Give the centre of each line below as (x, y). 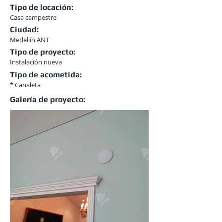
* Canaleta (25, 85)
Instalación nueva (36, 62)
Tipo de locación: (42, 7)
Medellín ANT (29, 40)
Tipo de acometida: (46, 75)
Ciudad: (24, 29)
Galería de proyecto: (48, 99)
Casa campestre (33, 17)
